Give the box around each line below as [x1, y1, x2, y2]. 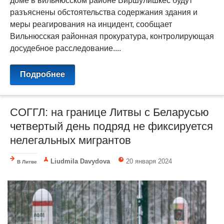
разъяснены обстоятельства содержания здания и [10, 7, 197, 16]
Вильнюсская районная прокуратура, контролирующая [10, 31, 214, 40]
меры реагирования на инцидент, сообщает [10, 19, 172, 28]
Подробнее [20, 69, 65, 78]
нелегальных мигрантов [10, 133, 131, 146]
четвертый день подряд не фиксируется [10, 119, 213, 132]
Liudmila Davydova [50, 157, 110, 165]
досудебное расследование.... [10, 43, 121, 52]
